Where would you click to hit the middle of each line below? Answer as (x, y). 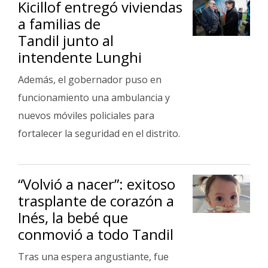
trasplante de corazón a (96, 201)
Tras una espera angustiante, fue (93, 257)
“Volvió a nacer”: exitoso (97, 184)
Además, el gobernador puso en (90, 80)
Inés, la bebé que (73, 217)
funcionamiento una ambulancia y (94, 98)
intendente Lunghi (80, 57)
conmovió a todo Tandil (96, 234)
